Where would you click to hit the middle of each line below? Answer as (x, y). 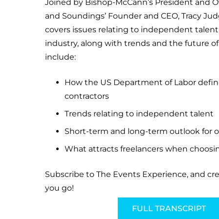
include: (60, 57)
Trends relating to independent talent (139, 114)
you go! (59, 188)
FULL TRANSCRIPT (169, 208)
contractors (87, 96)
